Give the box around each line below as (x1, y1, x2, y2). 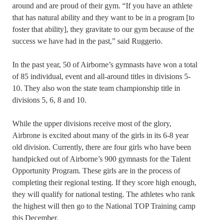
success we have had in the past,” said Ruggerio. (12, 36, 163, 45)
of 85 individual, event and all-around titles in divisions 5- (12, 72, 191, 81)
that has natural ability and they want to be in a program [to (12, 13, 194, 22)
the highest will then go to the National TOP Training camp (12, 201, 195, 210)
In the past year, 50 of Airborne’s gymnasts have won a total (12, 60, 197, 69)
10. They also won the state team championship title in (12, 83, 180, 92)
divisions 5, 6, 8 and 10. (12, 95, 86, 104)
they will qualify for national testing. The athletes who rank (12, 190, 195, 198)
